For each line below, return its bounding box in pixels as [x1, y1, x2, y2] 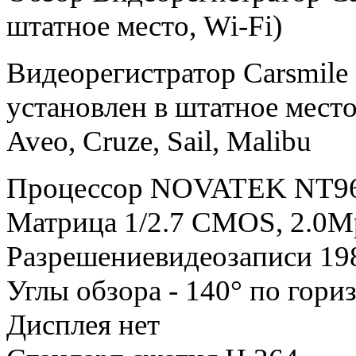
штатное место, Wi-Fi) [6, 10, 282, 43]
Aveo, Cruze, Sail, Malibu [6, 125, 311, 158]
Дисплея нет [6, 308, 160, 342]
